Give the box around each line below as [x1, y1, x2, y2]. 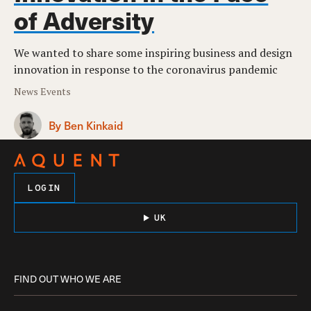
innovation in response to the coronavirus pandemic [14, 62, 278, 78]
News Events [14, 85, 72, 99]
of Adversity [14, 1, 155, 39]
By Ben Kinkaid [49, 117, 123, 133]
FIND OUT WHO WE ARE [14, 271, 122, 287]
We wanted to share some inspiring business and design [14, 45, 292, 61]
